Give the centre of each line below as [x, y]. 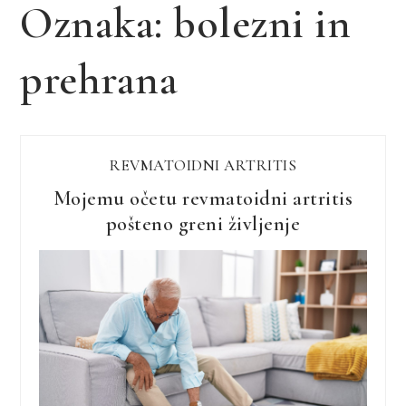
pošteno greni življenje [203, 223]
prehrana [99, 79]
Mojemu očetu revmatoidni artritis [203, 198]
